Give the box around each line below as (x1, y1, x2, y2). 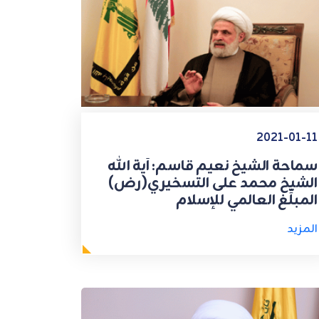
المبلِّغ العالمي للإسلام (176, 188, 318, 212)
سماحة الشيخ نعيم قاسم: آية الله (107, 154, 318, 178)
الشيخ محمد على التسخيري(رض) (108, 171, 318, 195)
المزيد (287, 219, 318, 239)
